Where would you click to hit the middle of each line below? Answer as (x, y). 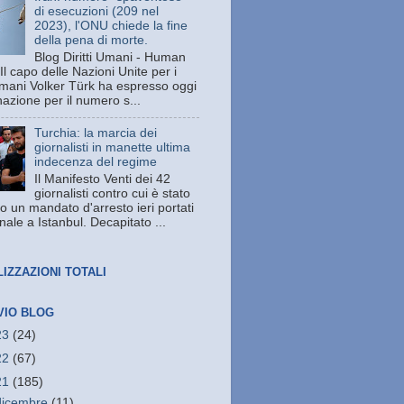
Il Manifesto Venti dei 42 (103, 179)
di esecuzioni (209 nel (97, 12)
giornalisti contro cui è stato (113, 193)
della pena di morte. (92, 41)
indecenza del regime (96, 161)
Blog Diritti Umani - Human (110, 58)
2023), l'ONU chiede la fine (111, 26)
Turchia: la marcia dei (96, 133)
